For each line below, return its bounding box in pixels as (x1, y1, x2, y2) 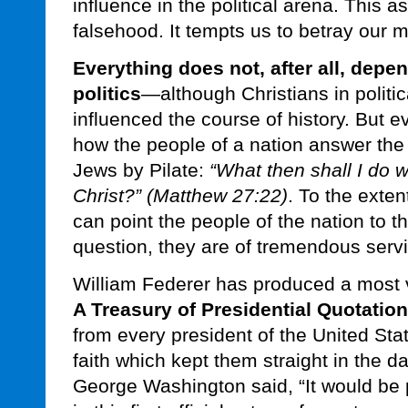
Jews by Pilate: (73, 159, 209, 181)
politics (73, 83, 141, 105)
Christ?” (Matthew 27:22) (73, 185, 288, 207)
